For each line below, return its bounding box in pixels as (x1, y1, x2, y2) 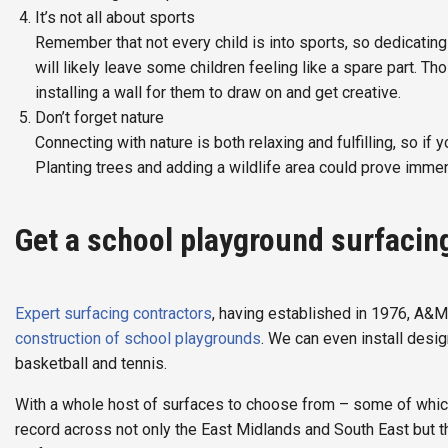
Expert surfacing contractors (15, 303, 212, 323)
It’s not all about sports (35, 7, 195, 27)
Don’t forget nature (35, 107, 164, 127)
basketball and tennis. (15, 353, 167, 373)
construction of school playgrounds (15, 328, 261, 348)
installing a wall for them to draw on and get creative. (35, 82, 401, 102)
